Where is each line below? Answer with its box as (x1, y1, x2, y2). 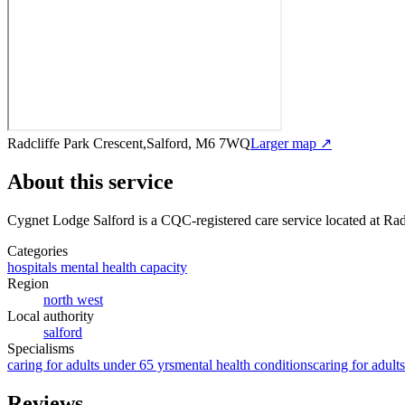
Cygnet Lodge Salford (7, 212, 135, 228)
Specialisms (7, 340, 74, 356)
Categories (7, 242, 68, 259)
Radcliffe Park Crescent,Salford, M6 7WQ (7, 135, 250, 151)
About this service (7, 169, 174, 193)
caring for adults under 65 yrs (7, 356, 174, 372)
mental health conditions (174, 356, 313, 372)
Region (7, 275, 49, 291)
